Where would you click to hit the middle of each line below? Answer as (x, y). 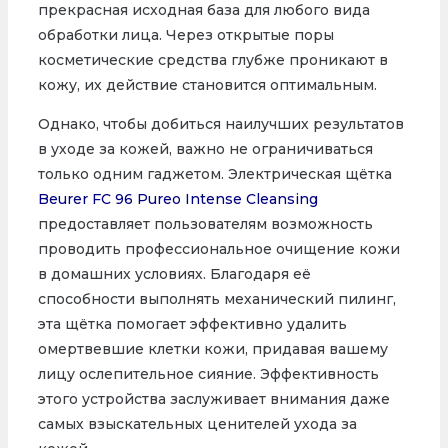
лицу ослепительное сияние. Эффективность (208, 374)
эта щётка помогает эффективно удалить (192, 324)
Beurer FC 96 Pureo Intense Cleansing (177, 199)
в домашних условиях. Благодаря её (174, 274)
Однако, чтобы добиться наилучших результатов (220, 124)
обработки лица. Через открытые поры (185, 35)
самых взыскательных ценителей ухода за (197, 424)
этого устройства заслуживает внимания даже (213, 399)
